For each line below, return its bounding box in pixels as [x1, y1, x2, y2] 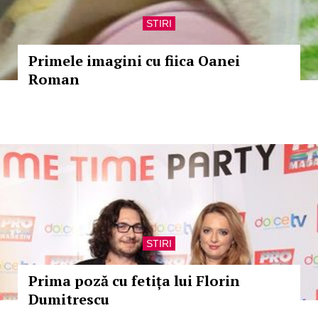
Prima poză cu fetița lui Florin [28, 271, 240, 290]
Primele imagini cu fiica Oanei [28, 51, 240, 70]
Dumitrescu [28, 290, 109, 309]
